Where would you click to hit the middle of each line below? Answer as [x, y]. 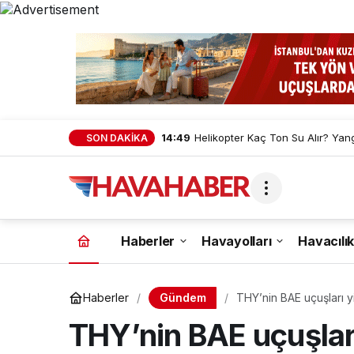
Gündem [183, 297]
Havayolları [237, 241]
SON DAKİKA [117, 138]
